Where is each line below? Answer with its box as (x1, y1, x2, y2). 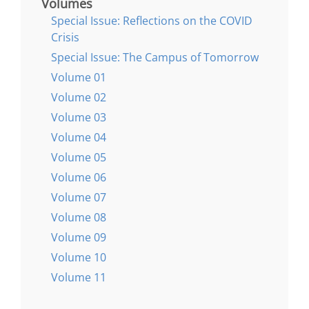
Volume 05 (51, 150, 106, 166)
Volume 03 (51, 110, 106, 126)
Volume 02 (51, 90, 106, 106)
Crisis (51, 30, 79, 46)
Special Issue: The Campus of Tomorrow (51, 50, 259, 66)
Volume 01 (51, 70, 106, 86)
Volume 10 (51, 250, 106, 266)
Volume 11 (51, 270, 106, 286)
